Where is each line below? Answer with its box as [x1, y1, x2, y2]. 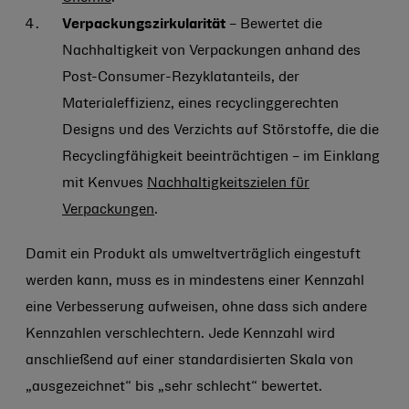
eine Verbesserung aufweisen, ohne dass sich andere [26, 301, 367, 314]
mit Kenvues [62, 177, 147, 190]
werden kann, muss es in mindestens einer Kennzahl [26, 275, 364, 288]
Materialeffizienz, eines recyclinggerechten [62, 98, 339, 110]
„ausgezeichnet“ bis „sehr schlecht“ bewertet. [26, 381, 322, 393]
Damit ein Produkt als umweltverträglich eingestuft [26, 248, 361, 261]
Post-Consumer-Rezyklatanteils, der [62, 71, 299, 84]
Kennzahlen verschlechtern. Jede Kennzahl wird [26, 328, 335, 341]
